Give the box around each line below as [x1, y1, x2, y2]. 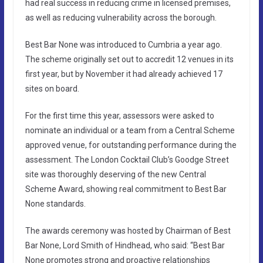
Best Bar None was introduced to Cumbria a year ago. [25, 39, 222, 49]
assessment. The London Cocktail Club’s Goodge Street [25, 154, 229, 164]
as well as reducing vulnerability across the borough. [25, 12, 217, 22]
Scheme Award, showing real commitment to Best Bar [25, 184, 227, 194]
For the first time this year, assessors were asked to [25, 110, 214, 120]
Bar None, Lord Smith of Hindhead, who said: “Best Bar [25, 240, 225, 250]
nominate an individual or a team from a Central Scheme [25, 125, 235, 135]
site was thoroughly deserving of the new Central [25, 169, 206, 179]
